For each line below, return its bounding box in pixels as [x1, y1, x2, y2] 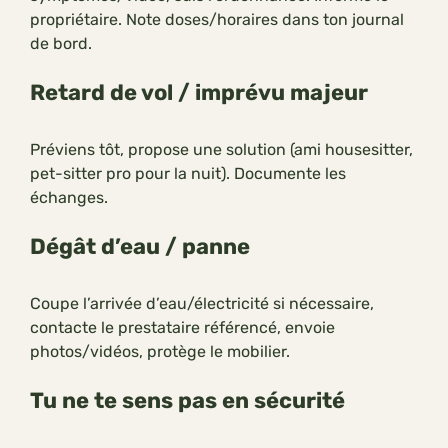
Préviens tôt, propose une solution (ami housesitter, [30, 140, 413, 160]
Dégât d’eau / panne [30, 233, 250, 261]
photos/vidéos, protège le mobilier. [30, 342, 290, 362]
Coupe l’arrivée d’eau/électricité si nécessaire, [30, 294, 374, 314]
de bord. [30, 34, 92, 54]
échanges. [30, 188, 108, 208]
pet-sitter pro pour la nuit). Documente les [30, 164, 346, 184]
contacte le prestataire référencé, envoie [30, 318, 335, 338]
